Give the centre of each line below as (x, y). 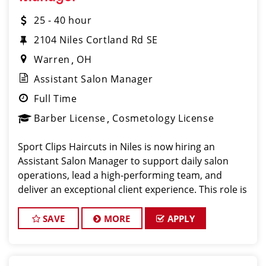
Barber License (70, 118)
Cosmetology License (163, 118)
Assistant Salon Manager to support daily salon (123, 161)
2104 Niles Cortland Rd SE (96, 40)
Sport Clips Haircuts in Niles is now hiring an (116, 147)
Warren (52, 59)
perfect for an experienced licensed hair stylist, (122, 204)
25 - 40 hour (63, 20)
